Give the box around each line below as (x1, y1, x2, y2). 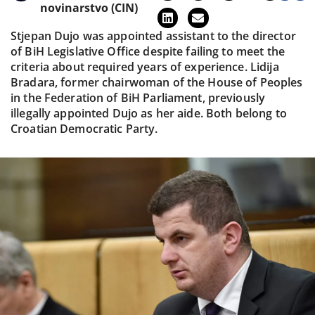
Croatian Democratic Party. (11, 120, 158, 136)
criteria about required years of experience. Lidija (11, 58, 279, 75)
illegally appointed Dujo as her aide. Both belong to (11, 105, 287, 121)
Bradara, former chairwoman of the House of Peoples (11, 74, 303, 90)
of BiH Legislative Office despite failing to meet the (11, 43, 285, 59)
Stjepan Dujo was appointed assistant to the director (11, 27, 296, 44)
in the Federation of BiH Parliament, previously (11, 89, 266, 105)
